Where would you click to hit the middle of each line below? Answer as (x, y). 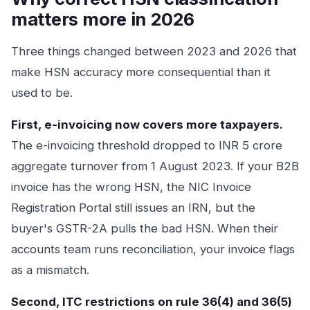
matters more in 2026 (103, 19)
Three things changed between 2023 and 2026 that (154, 51)
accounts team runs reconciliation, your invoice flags (153, 249)
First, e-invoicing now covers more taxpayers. (147, 125)
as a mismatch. (50, 270)
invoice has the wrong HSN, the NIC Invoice (131, 187)
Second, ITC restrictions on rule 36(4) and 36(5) (152, 302)
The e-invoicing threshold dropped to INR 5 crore (147, 145)
